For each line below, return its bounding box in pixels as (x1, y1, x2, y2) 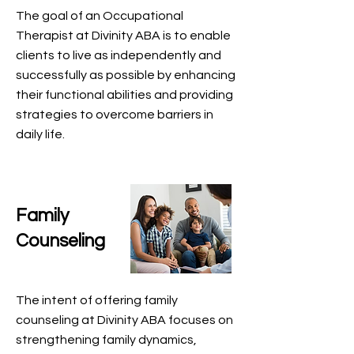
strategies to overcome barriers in (16, 108, 213, 121)
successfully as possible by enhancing (16, 69, 235, 81)
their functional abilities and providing (16, 88, 233, 101)
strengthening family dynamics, (16, 333, 197, 346)
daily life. (16, 128, 65, 141)
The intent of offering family (16, 294, 178, 307)
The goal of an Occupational (16, 9, 183, 22)
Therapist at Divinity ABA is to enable (16, 29, 231, 42)
